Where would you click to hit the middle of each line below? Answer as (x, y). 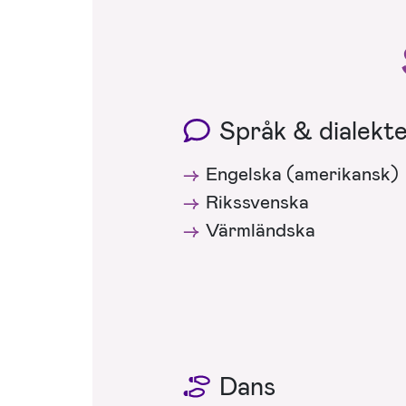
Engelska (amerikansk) (302, 174)
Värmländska (260, 230)
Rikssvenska (257, 202)
